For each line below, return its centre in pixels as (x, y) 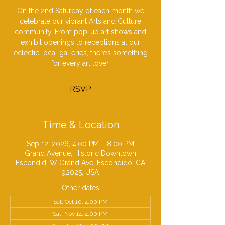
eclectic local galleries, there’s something (80, 53)
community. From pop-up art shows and (80, 32)
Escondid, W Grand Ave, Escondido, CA (80, 163)
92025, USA (80, 172)
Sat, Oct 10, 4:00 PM (80, 202)
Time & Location (80, 125)
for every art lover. (80, 63)
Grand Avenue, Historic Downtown (80, 153)
